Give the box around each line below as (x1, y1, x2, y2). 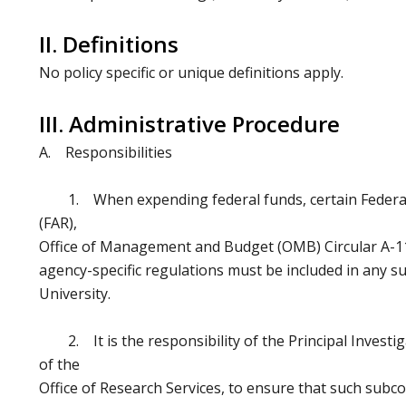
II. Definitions (39, 28, 179, 59)
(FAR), (39, 212, 78, 233)
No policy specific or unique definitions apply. (39, 62, 344, 82)
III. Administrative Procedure (39, 108, 341, 139)
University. (39, 283, 115, 304)
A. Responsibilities (39, 141, 173, 162)
